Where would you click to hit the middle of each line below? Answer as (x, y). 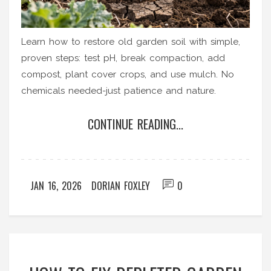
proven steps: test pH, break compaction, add (123, 58)
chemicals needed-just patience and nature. (119, 90)
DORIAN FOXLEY (121, 185)
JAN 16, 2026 (56, 185)
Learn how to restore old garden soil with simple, (131, 41)
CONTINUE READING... (135, 124)
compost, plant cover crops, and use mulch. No (128, 74)
